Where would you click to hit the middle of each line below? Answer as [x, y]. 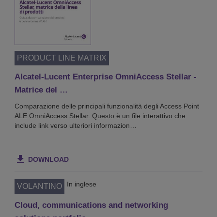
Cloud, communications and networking [91, 205]
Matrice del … [41, 90]
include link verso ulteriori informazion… [76, 125]
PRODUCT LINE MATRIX [62, 58]
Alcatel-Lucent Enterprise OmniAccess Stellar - [106, 77]
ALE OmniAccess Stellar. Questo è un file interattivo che [100, 116]
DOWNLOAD [48, 159]
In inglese [82, 184]
